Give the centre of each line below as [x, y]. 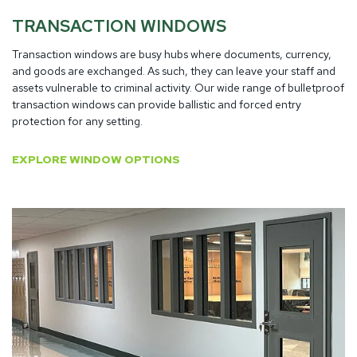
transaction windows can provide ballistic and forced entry [157, 104]
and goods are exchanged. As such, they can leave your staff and [174, 71]
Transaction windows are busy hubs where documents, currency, [172, 54]
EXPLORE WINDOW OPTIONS [96, 159]
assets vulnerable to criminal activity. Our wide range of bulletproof [178, 87]
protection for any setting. [77, 121]
